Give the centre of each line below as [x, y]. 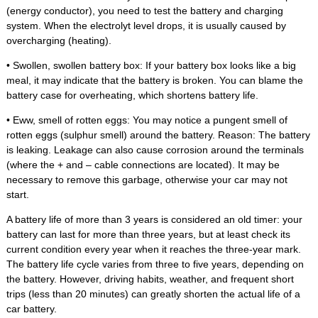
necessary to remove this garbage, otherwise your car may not [147, 180]
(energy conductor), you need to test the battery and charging [144, 11]
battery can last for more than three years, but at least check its [148, 235]
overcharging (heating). [59, 41]
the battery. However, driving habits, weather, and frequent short [150, 279]
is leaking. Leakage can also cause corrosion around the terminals [155, 150]
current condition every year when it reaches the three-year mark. [153, 250]
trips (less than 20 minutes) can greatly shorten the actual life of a [153, 294]
